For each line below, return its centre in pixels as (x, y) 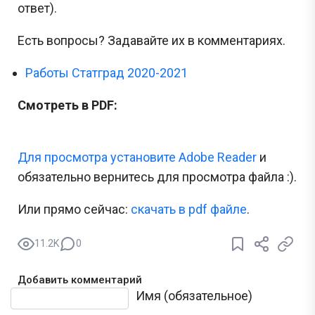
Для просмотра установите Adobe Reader (137, 157)
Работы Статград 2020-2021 (107, 72)
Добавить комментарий (80, 279)
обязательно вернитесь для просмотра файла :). (157, 176)
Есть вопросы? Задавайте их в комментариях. (152, 40)
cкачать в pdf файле (189, 209)
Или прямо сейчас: (74, 209)
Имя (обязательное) (194, 295)
